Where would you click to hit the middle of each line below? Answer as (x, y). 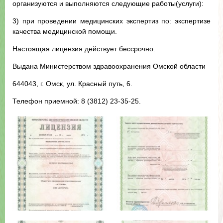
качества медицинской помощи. (65, 31)
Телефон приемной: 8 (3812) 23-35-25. (77, 101)
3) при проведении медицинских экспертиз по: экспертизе (111, 21)
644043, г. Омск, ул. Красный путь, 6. (72, 84)
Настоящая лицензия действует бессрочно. (84, 49)
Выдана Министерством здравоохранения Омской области (109, 66)
